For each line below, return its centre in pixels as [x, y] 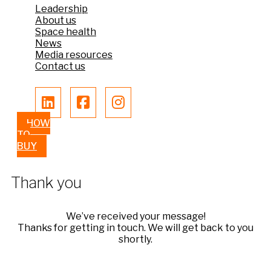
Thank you [46, 183]
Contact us [60, 67]
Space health [66, 32]
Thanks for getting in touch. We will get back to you [135, 228]
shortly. [135, 240]
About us [56, 21]
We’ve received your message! [135, 217]
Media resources [74, 55]
